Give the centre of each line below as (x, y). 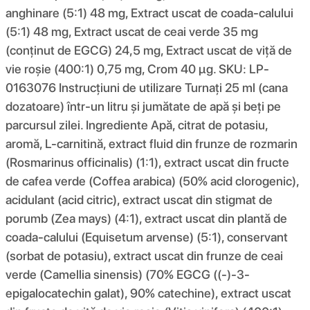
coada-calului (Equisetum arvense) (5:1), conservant (147, 237)
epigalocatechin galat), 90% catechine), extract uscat (148, 293)
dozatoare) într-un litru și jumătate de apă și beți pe (143, 106)
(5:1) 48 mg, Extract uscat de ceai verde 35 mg (132, 31)
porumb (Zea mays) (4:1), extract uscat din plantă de (146, 218)
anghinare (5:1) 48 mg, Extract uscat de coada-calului (149, 12)
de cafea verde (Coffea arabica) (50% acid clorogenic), (152, 181)
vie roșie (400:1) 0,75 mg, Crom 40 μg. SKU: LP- (137, 69)
